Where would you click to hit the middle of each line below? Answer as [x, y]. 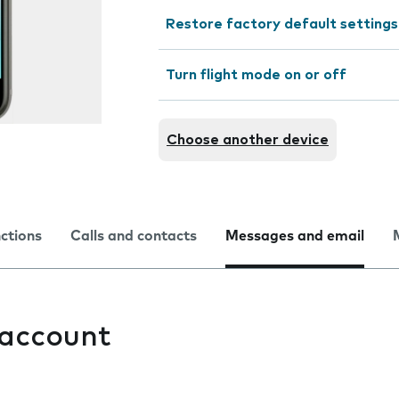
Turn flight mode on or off [256, 75]
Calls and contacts [134, 236]
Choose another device [248, 140]
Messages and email [295, 236]
